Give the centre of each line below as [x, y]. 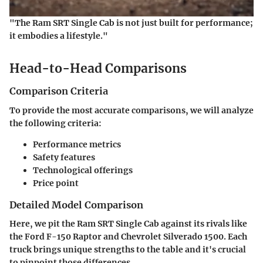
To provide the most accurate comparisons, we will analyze [131, 110]
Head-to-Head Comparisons [98, 68]
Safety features [64, 157]
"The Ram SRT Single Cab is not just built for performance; [131, 23]
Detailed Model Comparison [76, 205]
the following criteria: [55, 123]
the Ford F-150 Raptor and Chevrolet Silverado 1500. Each [128, 236]
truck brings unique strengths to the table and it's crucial [128, 249]
